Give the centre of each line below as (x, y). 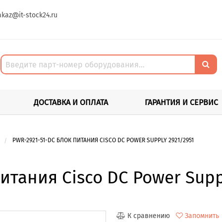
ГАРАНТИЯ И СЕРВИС (181, 102)
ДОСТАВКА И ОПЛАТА (71, 102)
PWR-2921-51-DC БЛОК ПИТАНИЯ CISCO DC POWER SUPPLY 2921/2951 (103, 140)
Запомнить (202, 216)
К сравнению (148, 216)
